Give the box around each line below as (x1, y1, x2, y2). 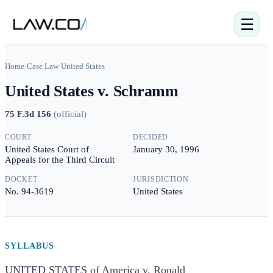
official (57, 109, 83, 119)
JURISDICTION (133, 175, 189, 183)
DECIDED (133, 133, 169, 141)
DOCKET (5, 175, 38, 183)
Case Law (27, 62, 58, 71)
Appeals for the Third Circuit (5, 155, 115, 165)
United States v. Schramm (5, 82, 179, 100)
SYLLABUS (5, 241, 54, 250)
